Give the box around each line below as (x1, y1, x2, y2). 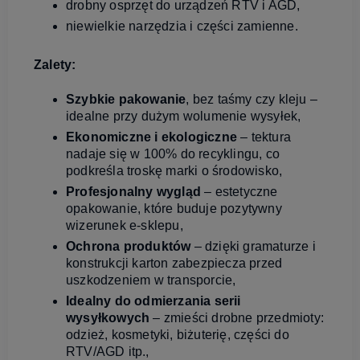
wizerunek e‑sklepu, (66, 219, 183, 233)
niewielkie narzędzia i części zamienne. (66, 19, 298, 34)
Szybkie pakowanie (66, 92, 186, 107)
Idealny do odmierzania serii (66, 294, 241, 309)
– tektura (237, 130, 291, 145)
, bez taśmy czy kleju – (186, 92, 318, 107)
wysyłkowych (66, 311, 150, 325)
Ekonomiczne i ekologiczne (66, 130, 237, 145)
